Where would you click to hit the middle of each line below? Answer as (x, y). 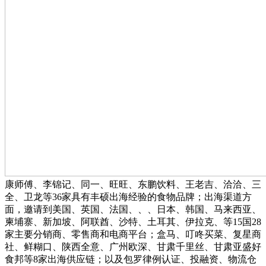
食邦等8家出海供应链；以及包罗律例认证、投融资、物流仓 (131, 259)
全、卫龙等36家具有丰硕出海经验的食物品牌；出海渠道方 (128, 197)
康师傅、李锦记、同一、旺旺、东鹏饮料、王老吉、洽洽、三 (133, 185)
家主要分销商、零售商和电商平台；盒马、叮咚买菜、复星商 (133, 235)
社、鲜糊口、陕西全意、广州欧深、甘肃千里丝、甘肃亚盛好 (133, 247)
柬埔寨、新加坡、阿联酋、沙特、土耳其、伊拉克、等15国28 (133, 222)
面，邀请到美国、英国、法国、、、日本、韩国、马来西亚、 (133, 210)
